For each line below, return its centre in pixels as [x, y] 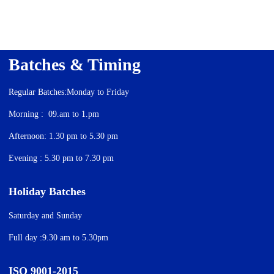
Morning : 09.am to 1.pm [54, 114]
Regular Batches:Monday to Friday [68, 92]
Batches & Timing [74, 65]
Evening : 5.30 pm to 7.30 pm [61, 158]
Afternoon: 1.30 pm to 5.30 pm [63, 136]
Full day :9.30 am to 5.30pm [58, 238]
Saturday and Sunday [45, 216]
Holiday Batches [47, 191]
